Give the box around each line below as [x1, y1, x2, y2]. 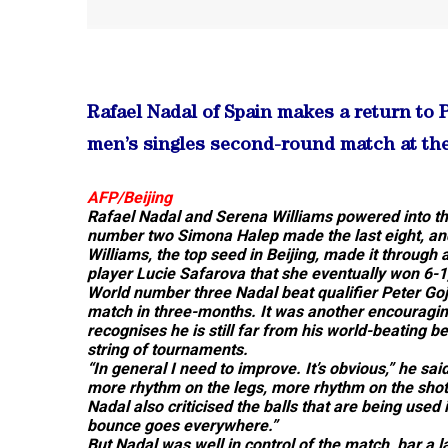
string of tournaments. [87, 340, 248, 359]
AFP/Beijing [87, 188, 172, 207]
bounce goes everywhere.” [87, 416, 278, 435]
